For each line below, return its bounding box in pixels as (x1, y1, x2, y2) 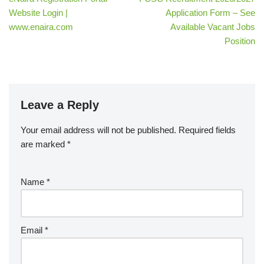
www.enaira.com (9, 22, 73, 32)
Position (225, 36, 255, 46)
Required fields (179, 125, 236, 135)
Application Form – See (166, 8, 255, 18)
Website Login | (9, 8, 68, 18)
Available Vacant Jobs (170, 22, 255, 32)
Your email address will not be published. (21, 125, 176, 135)
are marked (21, 139, 67, 149)
